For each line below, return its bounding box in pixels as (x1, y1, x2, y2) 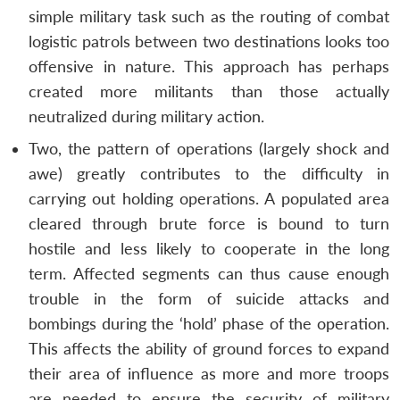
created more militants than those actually (29, 81, 389, 101)
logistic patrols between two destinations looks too (29, 31, 389, 51)
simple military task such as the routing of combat (29, 6, 389, 26)
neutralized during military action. (29, 106, 264, 126)
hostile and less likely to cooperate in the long (29, 238, 389, 258)
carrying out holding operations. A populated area (29, 188, 389, 208)
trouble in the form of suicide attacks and (29, 288, 389, 308)
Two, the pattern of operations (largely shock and (29, 138, 389, 158)
